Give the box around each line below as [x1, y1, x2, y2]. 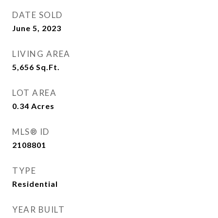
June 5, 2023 [12, 23, 61, 33]
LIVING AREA [12, 49, 71, 59]
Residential [12, 179, 58, 188]
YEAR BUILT [12, 204, 65, 215]
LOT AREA [12, 88, 56, 98]
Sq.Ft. [36, 62, 60, 72]
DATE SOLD [12, 10, 63, 20]
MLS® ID [12, 127, 50, 137]
